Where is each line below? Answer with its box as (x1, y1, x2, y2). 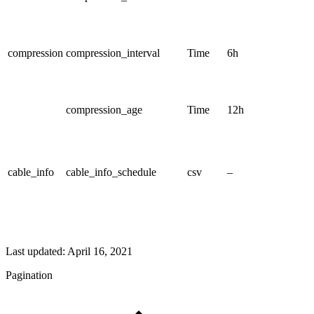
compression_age (66, 103, 142, 116)
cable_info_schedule (66, 165, 156, 178)
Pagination (6, 268, 53, 281)
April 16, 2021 (67, 245, 132, 257)
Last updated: (6, 245, 67, 257)
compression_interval (66, 46, 160, 59)
